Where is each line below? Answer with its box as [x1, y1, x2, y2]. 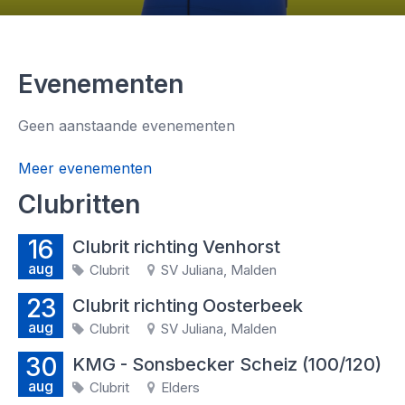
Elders [157, 379, 200, 396]
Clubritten [18, 189, 140, 220]
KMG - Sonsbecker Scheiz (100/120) [72, 353, 381, 375]
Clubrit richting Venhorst [72, 236, 280, 258]
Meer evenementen [18, 159, 152, 177]
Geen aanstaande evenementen [18, 117, 235, 135]
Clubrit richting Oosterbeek [72, 295, 303, 316]
